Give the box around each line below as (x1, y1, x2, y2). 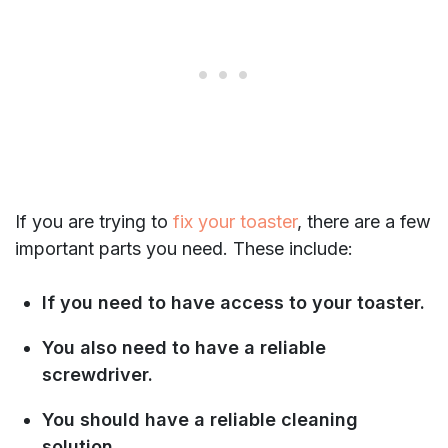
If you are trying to (15, 211, 173, 233)
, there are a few (297, 211, 431, 233)
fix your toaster (173, 211, 297, 233)
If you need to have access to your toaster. (42, 292, 425, 314)
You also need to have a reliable (42, 337, 326, 359)
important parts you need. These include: (15, 238, 353, 260)
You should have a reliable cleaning (42, 409, 358, 431)
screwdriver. (42, 364, 153, 386)
